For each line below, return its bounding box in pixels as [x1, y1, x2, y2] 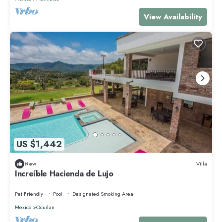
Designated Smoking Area [72, 189, 133, 198]
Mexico [15, 203, 31, 211]
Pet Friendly [15, 189, 43, 198]
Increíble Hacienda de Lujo [15, 167, 113, 179]
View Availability [144, 11, 202, 22]
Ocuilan [36, 203, 55, 211]
